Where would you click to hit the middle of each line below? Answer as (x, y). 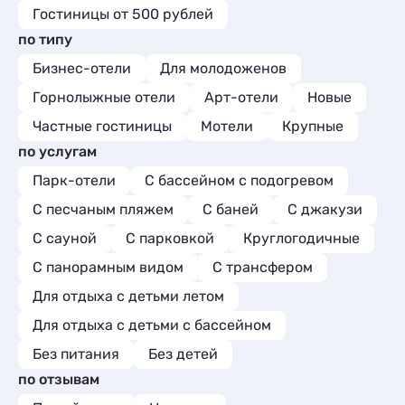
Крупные (313, 126)
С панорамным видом (108, 267)
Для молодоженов (223, 68)
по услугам (57, 151)
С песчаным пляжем (103, 209)
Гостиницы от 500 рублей (123, 14)
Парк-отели (74, 180)
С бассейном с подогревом (239, 180)
